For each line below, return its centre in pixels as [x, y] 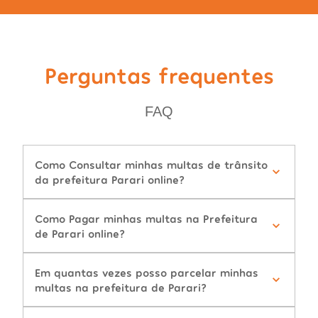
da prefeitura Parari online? [110, 180]
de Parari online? [80, 234]
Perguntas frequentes [159, 75]
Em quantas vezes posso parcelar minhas [147, 273]
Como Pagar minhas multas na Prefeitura [146, 219]
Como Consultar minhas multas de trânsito [151, 165]
